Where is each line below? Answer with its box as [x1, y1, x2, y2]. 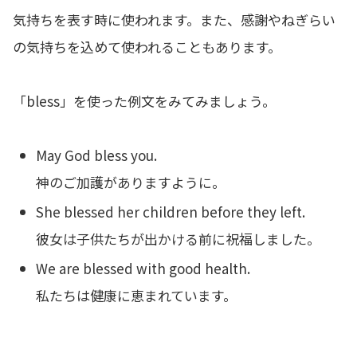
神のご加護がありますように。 [36, 171, 226, 192]
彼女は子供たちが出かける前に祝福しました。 [36, 228, 321, 249]
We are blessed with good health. [36, 258, 251, 279]
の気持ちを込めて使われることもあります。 [13, 36, 281, 57]
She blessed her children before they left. [36, 201, 306, 222]
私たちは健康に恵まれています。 [36, 285, 237, 306]
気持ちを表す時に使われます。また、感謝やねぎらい [13, 9, 335, 29]
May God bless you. [36, 144, 158, 165]
